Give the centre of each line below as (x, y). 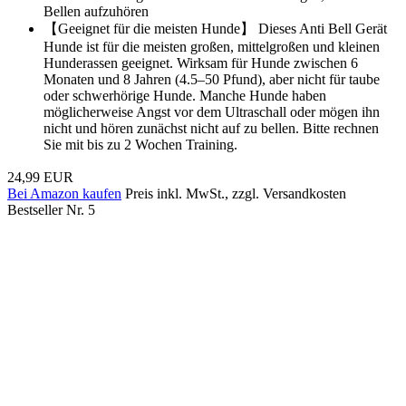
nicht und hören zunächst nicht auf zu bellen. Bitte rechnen (211, 128)
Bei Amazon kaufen (64, 193)
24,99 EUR (40, 177)
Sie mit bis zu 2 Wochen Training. (140, 144)
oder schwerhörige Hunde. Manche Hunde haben (185, 95)
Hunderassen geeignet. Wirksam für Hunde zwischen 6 (201, 63)
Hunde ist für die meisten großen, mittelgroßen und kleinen (212, 46)
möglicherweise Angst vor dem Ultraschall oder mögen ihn (212, 111)
